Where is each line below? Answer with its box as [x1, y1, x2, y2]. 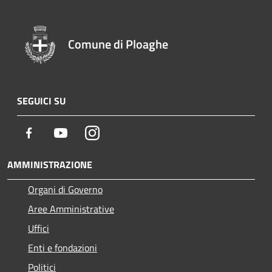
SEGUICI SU [17, 93, 66, 108]
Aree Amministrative [28, 201, 114, 216]
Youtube [67, 124, 101, 140]
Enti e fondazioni [28, 240, 97, 255]
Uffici [28, 220, 49, 236]
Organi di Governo [28, 182, 103, 197]
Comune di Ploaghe [68, 34, 169, 53]
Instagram [99, 124, 141, 140]
